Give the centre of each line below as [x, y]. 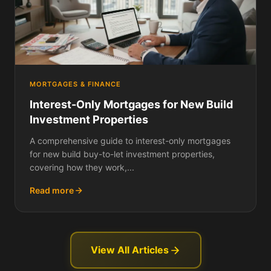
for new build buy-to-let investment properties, [122, 154]
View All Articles [129, 250]
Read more [52, 190]
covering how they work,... [82, 167]
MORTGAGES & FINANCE [75, 84]
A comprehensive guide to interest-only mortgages [130, 141]
